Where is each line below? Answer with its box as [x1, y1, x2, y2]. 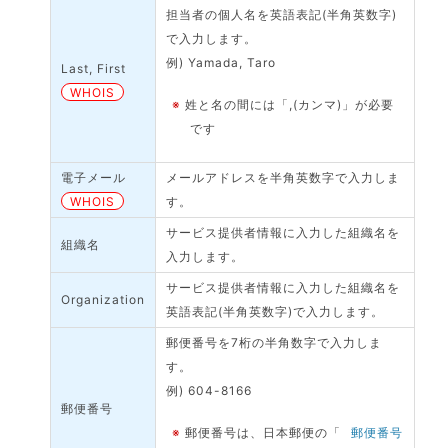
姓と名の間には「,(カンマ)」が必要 [185, 97, 395, 112]
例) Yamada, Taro [166, 55, 277, 70]
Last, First [61, 61, 127, 76]
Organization [61, 292, 146, 307]
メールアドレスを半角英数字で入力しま [166, 170, 401, 185]
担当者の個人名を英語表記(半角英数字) [166, 7, 398, 22]
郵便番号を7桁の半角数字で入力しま [166, 335, 383, 350]
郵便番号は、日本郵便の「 [185, 425, 342, 440]
